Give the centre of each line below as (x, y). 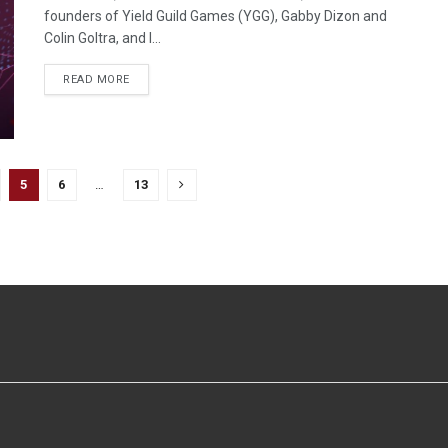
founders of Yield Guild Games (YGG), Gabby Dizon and (215, 15)
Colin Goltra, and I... (102, 37)
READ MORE (96, 79)
